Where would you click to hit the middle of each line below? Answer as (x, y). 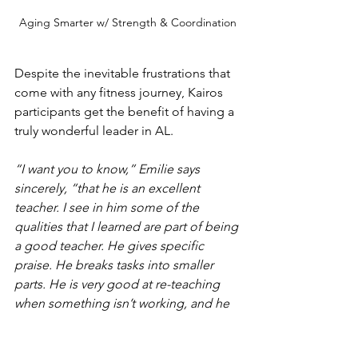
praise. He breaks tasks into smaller (115, 265)
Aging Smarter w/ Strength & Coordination (128, 22)
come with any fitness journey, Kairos (120, 92)
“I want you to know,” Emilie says (109, 169)
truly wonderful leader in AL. (94, 130)
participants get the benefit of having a (126, 111)
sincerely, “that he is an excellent (109, 188)
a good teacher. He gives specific (111, 245)
